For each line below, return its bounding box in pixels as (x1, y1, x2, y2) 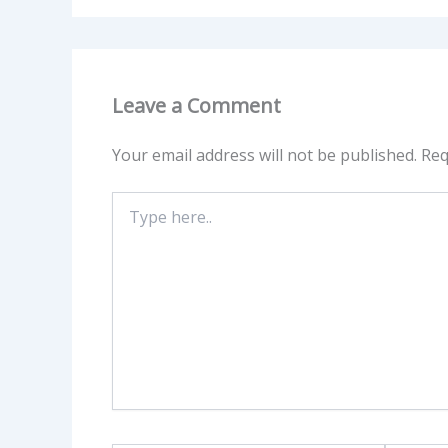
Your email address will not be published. (112, 143, 417, 166)
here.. (111, 210, 146, 230)
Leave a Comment (112, 91, 281, 119)
